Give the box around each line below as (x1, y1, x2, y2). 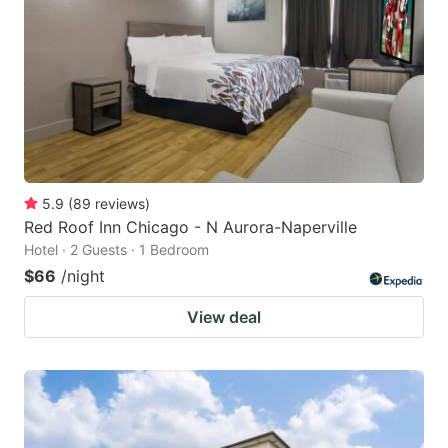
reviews (95, 195, 145, 213)
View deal (187, 307, 261, 328)
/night (61, 266, 105, 287)
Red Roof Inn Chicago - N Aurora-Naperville (24, 217, 357, 238)
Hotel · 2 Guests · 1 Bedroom (24, 241, 209, 259)
